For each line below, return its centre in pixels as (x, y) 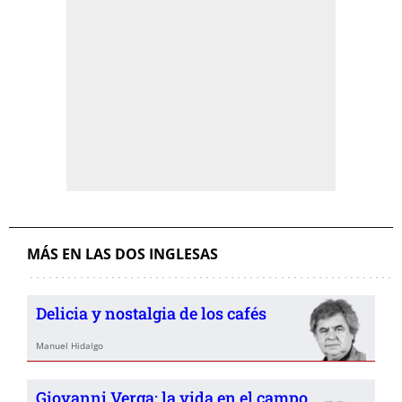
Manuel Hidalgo (70, 345)
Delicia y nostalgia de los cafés (151, 313)
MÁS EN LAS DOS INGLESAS (122, 254)
